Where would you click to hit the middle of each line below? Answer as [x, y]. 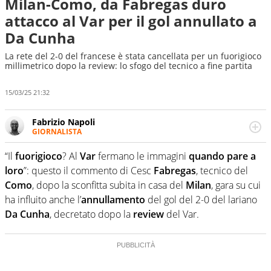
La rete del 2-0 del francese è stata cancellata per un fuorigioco [133, 56]
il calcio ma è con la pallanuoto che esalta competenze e [146, 154]
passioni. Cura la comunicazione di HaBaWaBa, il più [139, 165]
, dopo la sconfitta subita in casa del [108, 185]
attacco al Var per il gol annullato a [131, 21]
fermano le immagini [142, 156]
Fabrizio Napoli [64, 122]
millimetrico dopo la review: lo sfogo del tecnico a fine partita [130, 66]
